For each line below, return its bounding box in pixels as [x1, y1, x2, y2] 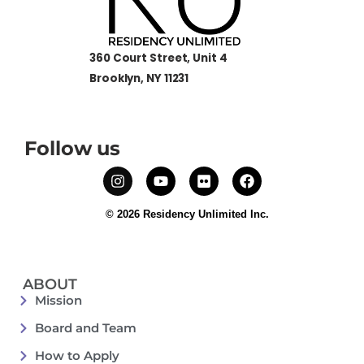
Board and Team [34, 320, 136, 336]
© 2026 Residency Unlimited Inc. [105, 207, 269, 220]
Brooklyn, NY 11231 [89, 70, 189, 86]
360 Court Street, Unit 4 [89, 50, 227, 66]
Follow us [24, 136, 121, 160]
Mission [34, 292, 82, 309]
